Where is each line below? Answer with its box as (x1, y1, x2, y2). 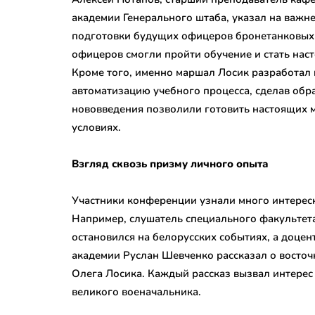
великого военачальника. (72, 284, 201, 299)
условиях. (72, 120, 121, 134)
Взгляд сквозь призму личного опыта (72, 156, 269, 171)
